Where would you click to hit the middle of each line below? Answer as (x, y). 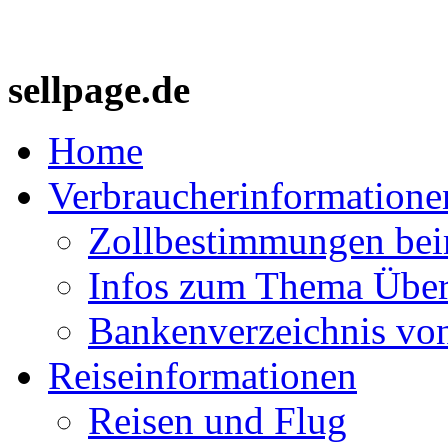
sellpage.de (99, 89)
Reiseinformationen (202, 375)
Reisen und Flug (217, 420)
